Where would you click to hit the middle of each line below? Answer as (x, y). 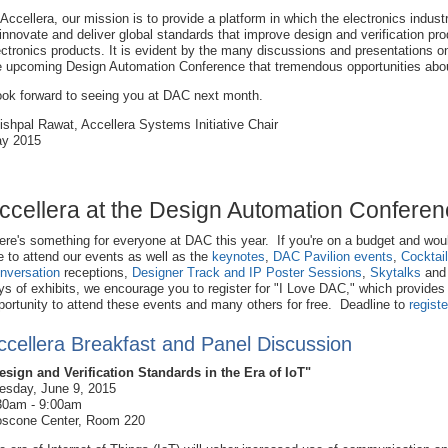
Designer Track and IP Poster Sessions (247, 273)
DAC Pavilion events (333, 257)
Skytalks (395, 273)
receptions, (96, 273)
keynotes (238, 257)
